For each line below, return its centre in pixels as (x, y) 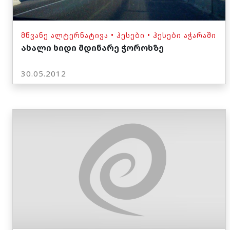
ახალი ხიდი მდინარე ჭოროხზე (92, 47)
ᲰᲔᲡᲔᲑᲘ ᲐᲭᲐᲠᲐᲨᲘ (185, 35)
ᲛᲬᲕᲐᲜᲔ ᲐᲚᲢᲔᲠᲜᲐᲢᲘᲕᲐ (65, 35)
